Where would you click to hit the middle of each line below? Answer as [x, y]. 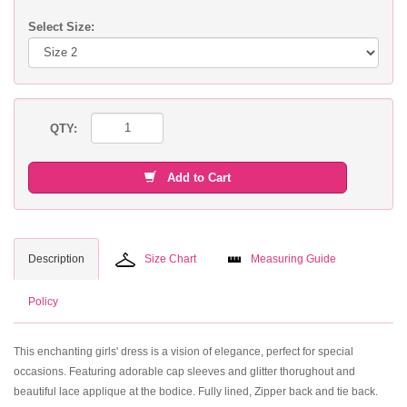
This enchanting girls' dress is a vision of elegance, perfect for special [184, 351]
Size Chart [170, 258]
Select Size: [61, 26]
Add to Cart [194, 177]
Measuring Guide [293, 258]
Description [56, 258]
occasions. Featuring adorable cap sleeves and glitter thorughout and [184, 371]
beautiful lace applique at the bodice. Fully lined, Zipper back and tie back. [196, 391]
